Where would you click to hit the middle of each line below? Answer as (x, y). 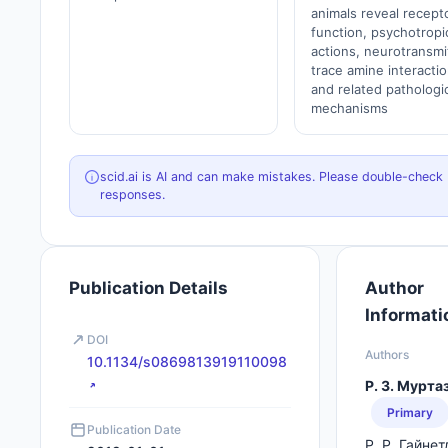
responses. (132, 194)
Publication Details (148, 288)
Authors (387, 354)
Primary (410, 412)
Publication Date (134, 429)
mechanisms (350, 108)
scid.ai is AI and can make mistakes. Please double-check (271, 176)
